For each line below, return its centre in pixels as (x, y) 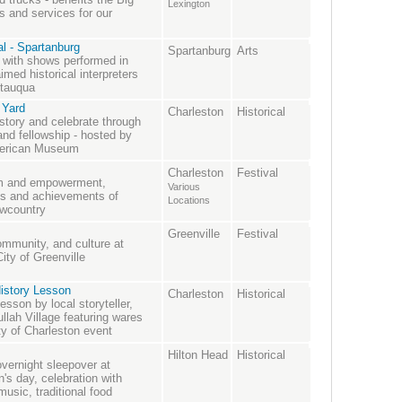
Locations (189, 201)
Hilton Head (198, 355)
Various (184, 187)
